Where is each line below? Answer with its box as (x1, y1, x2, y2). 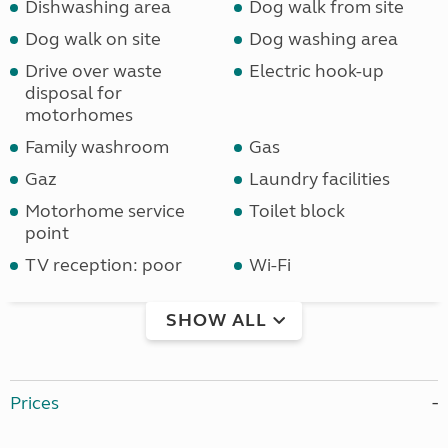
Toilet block (249, 200, 345, 223)
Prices (10, 392, 59, 415)
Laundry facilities (249, 168, 390, 191)
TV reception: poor (25, 254, 182, 277)
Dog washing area (249, 28, 398, 51)
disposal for (25, 82, 122, 105)
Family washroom (25, 136, 169, 159)
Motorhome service (25, 200, 185, 223)
